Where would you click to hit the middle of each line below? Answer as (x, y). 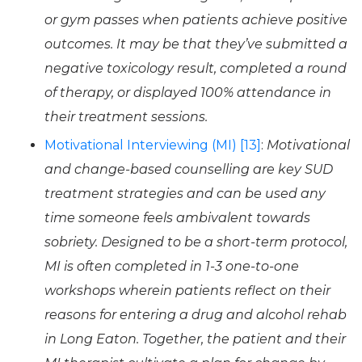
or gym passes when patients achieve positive (196, 19)
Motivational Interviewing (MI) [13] (153, 145)
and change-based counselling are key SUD (189, 169)
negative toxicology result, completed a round (196, 68)
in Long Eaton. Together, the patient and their (195, 339)
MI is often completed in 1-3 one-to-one (172, 266)
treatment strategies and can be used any (185, 193)
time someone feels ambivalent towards (177, 217)
